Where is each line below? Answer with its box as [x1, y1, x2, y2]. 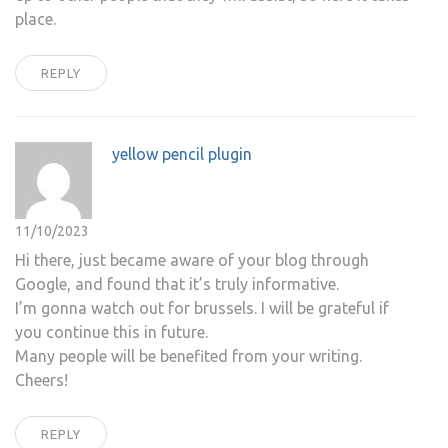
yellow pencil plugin [112, 145, 252, 164]
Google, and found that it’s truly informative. [15, 275, 339, 294]
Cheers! [15, 371, 68, 390]
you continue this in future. [15, 323, 208, 342]
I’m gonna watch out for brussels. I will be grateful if [15, 299, 389, 318]
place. [15, 10, 56, 29]
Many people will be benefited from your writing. [15, 347, 362, 366]
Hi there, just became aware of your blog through [15, 251, 369, 270]
